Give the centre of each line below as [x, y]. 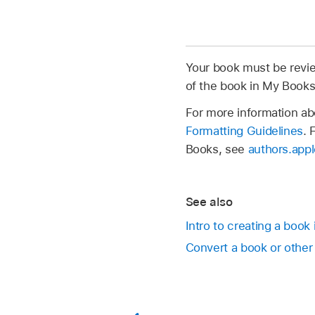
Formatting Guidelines [244, 131]
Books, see [217, 149]
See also [209, 201]
